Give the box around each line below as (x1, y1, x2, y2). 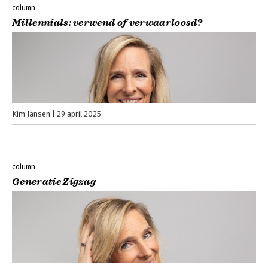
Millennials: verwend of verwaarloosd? (12, 17, 202, 29)
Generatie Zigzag (12, 176, 96, 188)
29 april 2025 (57, 109, 101, 119)
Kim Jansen (12, 109, 50, 119)
